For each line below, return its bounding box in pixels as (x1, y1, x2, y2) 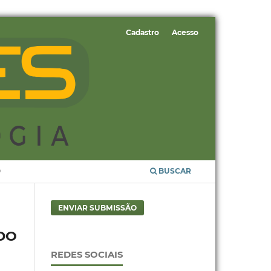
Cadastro (125, 28, 159, 38)
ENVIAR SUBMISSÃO (57, 203, 137, 213)
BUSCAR (157, 166, 192, 176)
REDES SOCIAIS (50, 249, 123, 260)
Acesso (172, 28, 199, 38)
